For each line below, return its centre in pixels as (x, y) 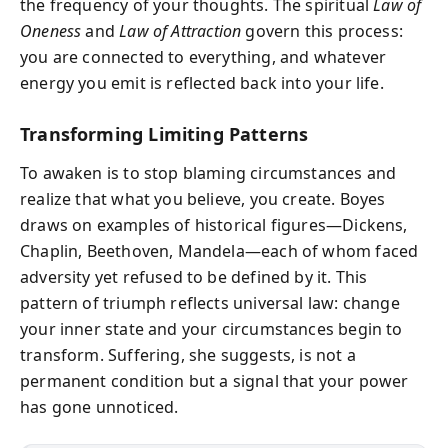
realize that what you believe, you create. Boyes (203, 198)
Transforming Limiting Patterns (164, 134)
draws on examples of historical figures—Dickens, (214, 224)
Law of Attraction (180, 31)
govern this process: (322, 31)
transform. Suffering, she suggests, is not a (188, 354)
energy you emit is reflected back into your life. (202, 83)
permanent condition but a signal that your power (214, 380)
